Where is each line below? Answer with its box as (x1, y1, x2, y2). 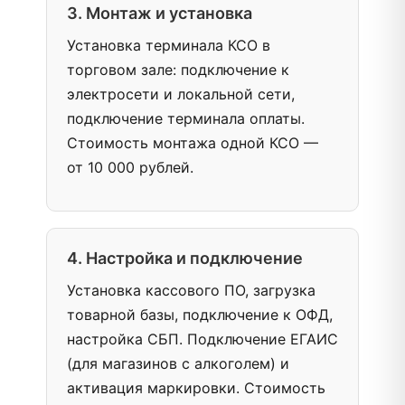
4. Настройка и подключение (67, 249, 303, 268)
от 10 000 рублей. (67, 158, 193, 176)
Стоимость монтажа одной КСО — (67, 134, 318, 152)
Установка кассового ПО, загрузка (67, 281, 316, 299)
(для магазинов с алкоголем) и (67, 354, 289, 372)
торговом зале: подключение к (67, 61, 289, 79)
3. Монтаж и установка (67, 4, 252, 23)
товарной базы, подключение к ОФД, (67, 306, 333, 324)
